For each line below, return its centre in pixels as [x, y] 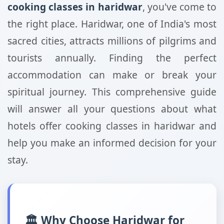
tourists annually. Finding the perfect [112, 58]
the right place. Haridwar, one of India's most [112, 24]
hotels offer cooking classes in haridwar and [112, 126]
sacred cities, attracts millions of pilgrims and [112, 41]
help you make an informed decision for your [112, 143]
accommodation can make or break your [112, 75]
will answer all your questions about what [112, 109]
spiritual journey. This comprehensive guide [112, 92]
